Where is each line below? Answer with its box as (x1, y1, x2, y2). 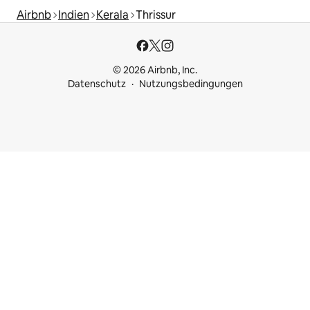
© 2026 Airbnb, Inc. (113, 64, 197, 77)
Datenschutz (67, 77, 126, 91)
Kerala (96, 8, 129, 23)
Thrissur (136, 8, 176, 23)
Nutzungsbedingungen (138, 77, 243, 91)
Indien (58, 8, 89, 23)
